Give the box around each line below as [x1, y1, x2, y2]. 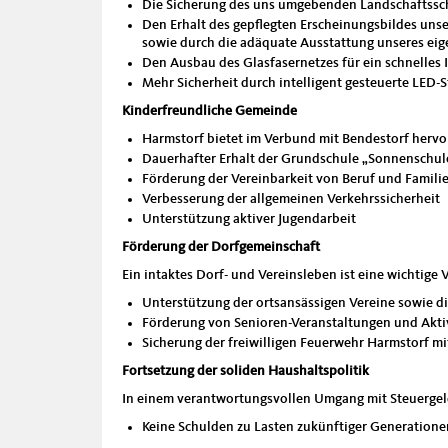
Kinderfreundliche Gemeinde [122, 104, 297, 118]
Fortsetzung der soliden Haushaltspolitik [122, 364, 369, 378]
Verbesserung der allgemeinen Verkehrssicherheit [142, 192, 440, 206]
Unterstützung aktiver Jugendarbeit [142, 212, 356, 226]
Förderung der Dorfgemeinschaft [122, 240, 320, 254]
